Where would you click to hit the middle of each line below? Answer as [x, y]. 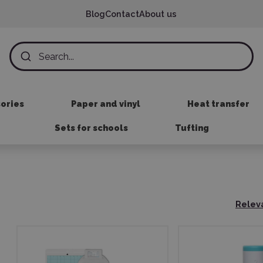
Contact [122, 14]
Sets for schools [91, 128]
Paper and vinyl [105, 104]
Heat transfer [218, 104]
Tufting [192, 128]
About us [158, 14]
